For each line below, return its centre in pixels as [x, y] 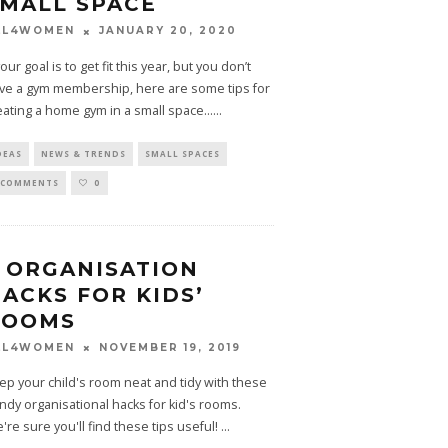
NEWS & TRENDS [83, 153]
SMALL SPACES [182, 153]
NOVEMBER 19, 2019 [169, 348]
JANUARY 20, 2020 [167, 31]
